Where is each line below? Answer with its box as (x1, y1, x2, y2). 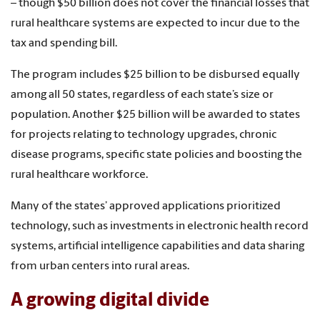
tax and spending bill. (11, 37, 117, 49)
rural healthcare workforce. (11, 169, 148, 181)
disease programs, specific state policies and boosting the (11, 149, 302, 161)
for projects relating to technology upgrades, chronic (11, 129, 276, 141)
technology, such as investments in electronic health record (11, 220, 309, 232)
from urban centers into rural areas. (11, 260, 189, 272)
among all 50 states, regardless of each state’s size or (11, 89, 274, 101)
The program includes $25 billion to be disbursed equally (11, 69, 300, 81)
